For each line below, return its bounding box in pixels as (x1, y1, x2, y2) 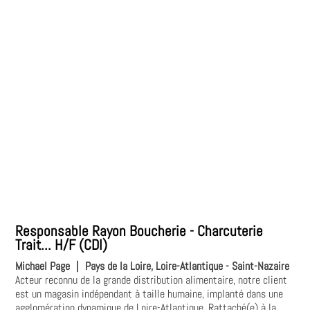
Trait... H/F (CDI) (15, 236, 108, 255)
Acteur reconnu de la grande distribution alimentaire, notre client (15, 272, 288, 287)
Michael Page (15, 258, 71, 273)
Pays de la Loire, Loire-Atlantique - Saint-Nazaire (85, 258, 290, 273)
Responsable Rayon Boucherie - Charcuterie (15, 222, 264, 241)
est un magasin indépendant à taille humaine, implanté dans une (15, 286, 284, 301)
